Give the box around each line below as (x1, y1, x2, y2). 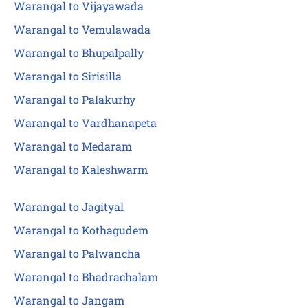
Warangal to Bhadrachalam (14, 269, 158, 285)
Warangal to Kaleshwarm (14, 162, 148, 177)
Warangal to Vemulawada (14, 22, 151, 37)
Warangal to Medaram (14, 139, 132, 154)
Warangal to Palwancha (14, 246, 140, 261)
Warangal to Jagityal (14, 199, 124, 214)
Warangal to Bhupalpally (14, 45, 144, 60)
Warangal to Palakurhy (14, 92, 135, 107)
